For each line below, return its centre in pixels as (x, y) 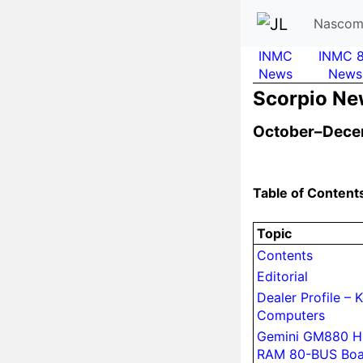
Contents (285, 255)
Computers (291, 315)
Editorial (282, 276)
